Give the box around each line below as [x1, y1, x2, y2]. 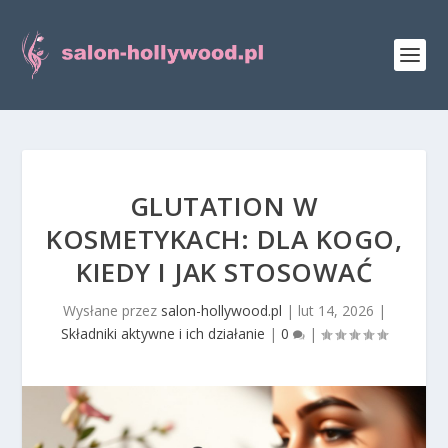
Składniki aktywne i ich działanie [61, 324, 265, 343]
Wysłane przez [62, 301, 161, 320]
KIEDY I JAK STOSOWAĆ [76, 254, 372, 290]
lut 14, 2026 [297, 301, 374, 320]
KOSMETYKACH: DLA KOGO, [46, 221, 402, 257]
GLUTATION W [129, 188, 319, 224]
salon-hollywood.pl [160, 301, 282, 320]
